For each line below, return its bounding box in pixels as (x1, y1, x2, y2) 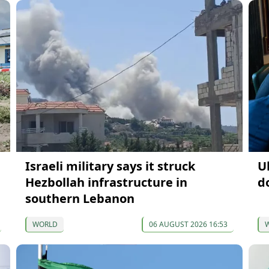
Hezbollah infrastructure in (25, 174, 187, 190)
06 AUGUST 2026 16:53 (148, 219, 228, 229)
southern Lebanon (25, 190, 134, 207)
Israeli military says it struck (25, 157, 195, 174)
